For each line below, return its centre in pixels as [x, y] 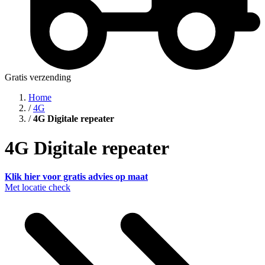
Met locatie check [38, 188]
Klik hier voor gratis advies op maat [76, 177]
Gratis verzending [38, 77]
